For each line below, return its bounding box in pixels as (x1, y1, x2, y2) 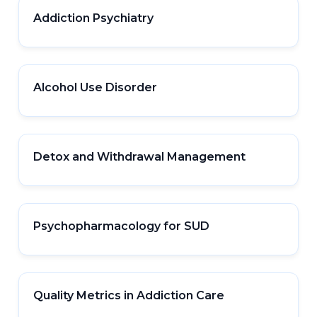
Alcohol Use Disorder (33, 81, 158, 94)
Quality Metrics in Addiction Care (33, 289, 225, 302)
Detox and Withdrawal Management (33, 150, 246, 163)
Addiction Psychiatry (33, 11, 154, 25)
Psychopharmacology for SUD (33, 219, 210, 233)
